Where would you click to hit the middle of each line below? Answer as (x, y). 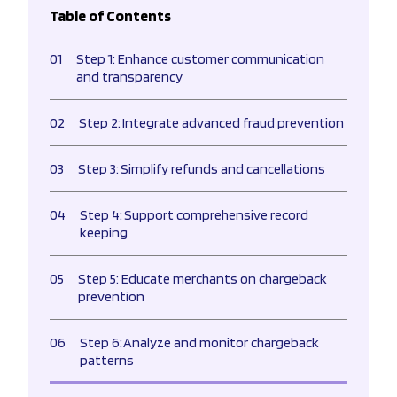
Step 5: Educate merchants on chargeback (202, 279)
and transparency (129, 77)
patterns (107, 361)
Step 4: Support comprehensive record (194, 215)
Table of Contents (110, 16)
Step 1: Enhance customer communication (200, 59)
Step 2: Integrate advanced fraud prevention (211, 123)
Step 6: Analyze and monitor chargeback (199, 343)
